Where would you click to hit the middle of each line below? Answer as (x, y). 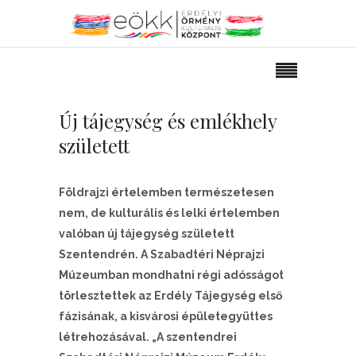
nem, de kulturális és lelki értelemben (169, 213)
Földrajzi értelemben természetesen (166, 192)
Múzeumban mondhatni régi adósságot (171, 275)
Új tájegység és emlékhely (168, 121)
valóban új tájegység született (147, 234)
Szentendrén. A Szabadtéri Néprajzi (162, 254)
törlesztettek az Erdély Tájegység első (170, 296)
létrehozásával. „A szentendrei (148, 337)
